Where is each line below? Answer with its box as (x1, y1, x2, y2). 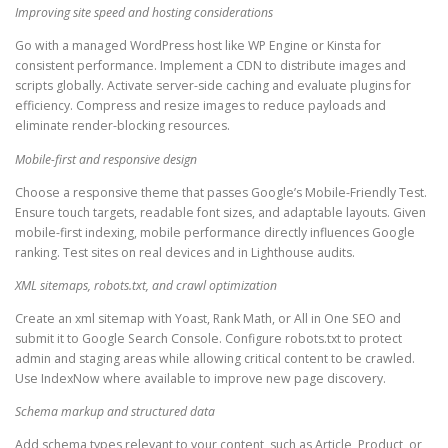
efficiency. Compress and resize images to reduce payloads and (15, 97, 386, 115)
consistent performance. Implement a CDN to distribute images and (15, 57, 406, 75)
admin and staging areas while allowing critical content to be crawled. (15, 349, 415, 367)
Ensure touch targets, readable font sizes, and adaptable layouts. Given (15, 203, 426, 221)
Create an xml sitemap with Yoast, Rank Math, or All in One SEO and (15, 309, 401, 327)
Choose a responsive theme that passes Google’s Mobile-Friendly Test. (15, 183, 427, 201)
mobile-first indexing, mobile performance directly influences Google (15, 223, 415, 241)
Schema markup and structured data (15, 403, 215, 421)
